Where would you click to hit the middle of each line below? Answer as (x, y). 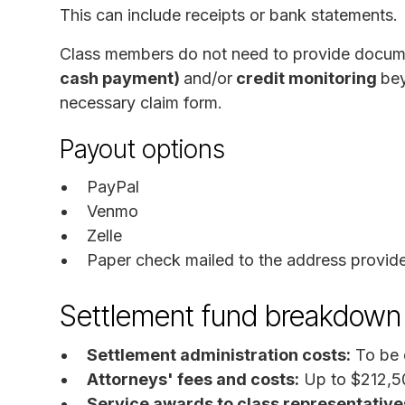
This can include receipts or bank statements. (229, 14)
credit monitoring (306, 78)
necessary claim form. (141, 102)
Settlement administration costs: (219, 354)
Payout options (142, 149)
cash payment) (122, 78)
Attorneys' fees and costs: (193, 379)
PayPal (113, 186)
